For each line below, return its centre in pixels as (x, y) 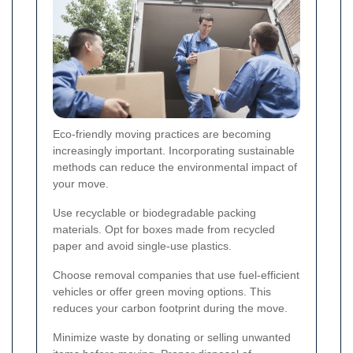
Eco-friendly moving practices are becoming (162, 134)
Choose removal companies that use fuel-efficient (176, 275)
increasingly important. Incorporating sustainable (174, 151)
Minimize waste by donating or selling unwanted (172, 338)
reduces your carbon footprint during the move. (170, 308)
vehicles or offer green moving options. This (162, 292)
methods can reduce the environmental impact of (175, 167)
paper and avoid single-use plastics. (142, 246)
